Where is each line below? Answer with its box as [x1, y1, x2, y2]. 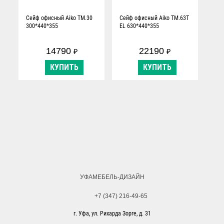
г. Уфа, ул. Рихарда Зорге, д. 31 [73, 209, 151, 217]
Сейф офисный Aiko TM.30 [26, 14, 93, 21]
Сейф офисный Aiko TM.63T [119, 14, 189, 21]
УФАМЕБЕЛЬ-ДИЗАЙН [79, 173, 144, 180]
